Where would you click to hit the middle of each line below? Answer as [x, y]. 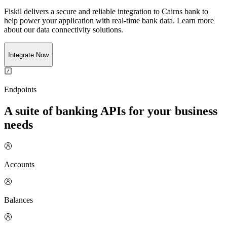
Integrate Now [28, 55]
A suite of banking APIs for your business [111, 111]
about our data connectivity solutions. [64, 30]
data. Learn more [186, 21]
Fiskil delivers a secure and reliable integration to [82, 12]
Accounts [19, 164]
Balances [18, 200]
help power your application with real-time [72, 21]
